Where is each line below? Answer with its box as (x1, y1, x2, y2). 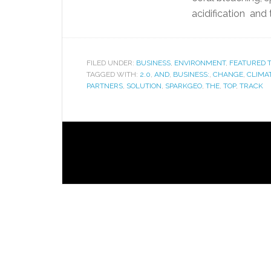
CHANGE (213, 70, 243, 79)
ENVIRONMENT (174, 59, 226, 67)
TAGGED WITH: (87, 70, 140, 79)
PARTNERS (87, 82, 123, 90)
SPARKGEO (165, 82, 202, 90)
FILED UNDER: (87, 59, 136, 67)
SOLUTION (126, 82, 162, 90)
